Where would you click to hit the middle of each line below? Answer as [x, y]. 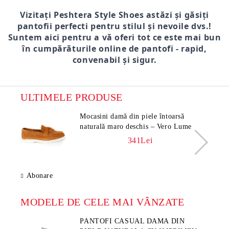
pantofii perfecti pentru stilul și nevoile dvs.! [114, 26]
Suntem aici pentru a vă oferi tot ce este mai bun [114, 37]
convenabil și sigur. [114, 60]
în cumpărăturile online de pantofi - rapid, [114, 48]
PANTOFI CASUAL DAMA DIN [132, 221]
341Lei [140, 140]
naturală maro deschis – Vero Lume [136, 126]
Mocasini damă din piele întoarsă [132, 116]
